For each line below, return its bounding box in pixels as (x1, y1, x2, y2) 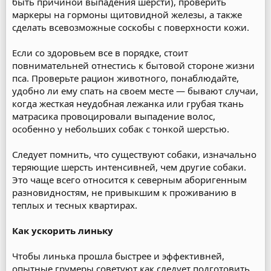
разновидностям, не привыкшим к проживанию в (12, 186, 237, 198)
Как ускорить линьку (12, 224, 113, 237)
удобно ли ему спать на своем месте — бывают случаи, (12, 85, 258, 97)
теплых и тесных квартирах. (12, 199, 137, 211)
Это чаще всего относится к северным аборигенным (12, 174, 247, 186)
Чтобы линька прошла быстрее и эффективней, (12, 250, 224, 262)
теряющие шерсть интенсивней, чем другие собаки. (12, 161, 246, 173)
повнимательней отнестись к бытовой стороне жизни (12, 59, 255, 71)
